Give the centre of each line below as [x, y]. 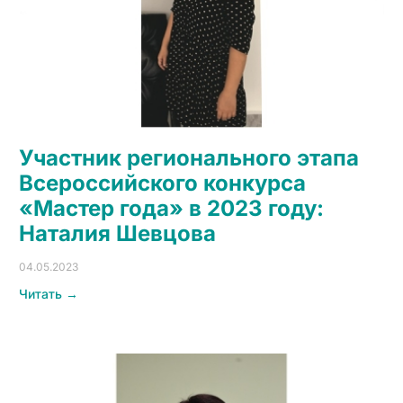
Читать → [48, 294]
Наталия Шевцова [117, 234]
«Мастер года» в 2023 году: [171, 209]
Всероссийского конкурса [162, 184]
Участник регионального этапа [188, 158]
